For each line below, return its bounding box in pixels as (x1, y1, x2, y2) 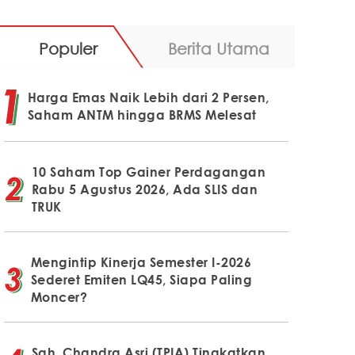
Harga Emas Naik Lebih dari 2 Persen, (27, 89, 269, 105)
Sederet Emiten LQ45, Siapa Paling (30, 271, 253, 288)
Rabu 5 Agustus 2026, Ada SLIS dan (31, 181, 258, 197)
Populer (38, 38, 97, 58)
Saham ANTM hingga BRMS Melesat (27, 106, 257, 123)
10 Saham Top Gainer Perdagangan (31, 163, 266, 180)
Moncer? (30, 288, 88, 305)
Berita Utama (167, 38, 269, 58)
